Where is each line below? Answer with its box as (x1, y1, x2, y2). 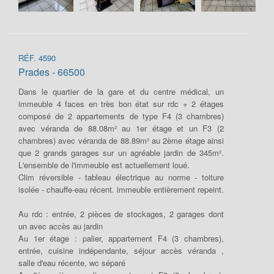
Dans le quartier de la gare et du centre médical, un (18, 86, 224, 97)
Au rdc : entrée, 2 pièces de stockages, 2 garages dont (18, 208, 224, 220)
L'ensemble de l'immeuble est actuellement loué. (18, 159, 190, 171)
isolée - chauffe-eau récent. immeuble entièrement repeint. (18, 183, 224, 195)
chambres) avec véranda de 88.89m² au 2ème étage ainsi (18, 135, 224, 146)
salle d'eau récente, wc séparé (18, 257, 125, 268)
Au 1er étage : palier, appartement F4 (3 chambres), (18, 232, 224, 244)
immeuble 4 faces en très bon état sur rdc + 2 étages (18, 98, 224, 109)
